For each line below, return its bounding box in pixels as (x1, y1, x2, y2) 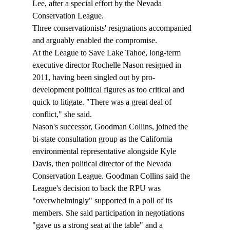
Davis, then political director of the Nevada (32, 159, 174, 168)
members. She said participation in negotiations (32, 208, 186, 218)
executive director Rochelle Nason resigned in (32, 61, 183, 70)
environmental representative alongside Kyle (32, 147, 178, 156)
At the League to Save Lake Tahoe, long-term (32, 48, 183, 57)
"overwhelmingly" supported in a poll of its (32, 196, 175, 205)
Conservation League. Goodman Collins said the (32, 171, 192, 181)
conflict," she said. (32, 110, 92, 119)
